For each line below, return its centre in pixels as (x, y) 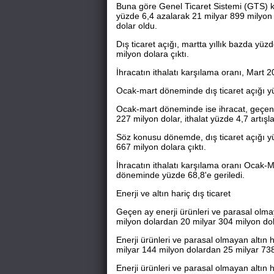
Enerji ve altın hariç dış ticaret (173, 193)
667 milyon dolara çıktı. (161, 147)
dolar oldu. (136, 26)
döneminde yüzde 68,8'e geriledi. (180, 175)
